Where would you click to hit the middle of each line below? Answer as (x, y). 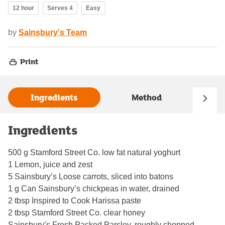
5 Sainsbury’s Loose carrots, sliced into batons (91, 176)
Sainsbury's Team (53, 32)
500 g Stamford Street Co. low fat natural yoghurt (94, 152)
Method (147, 97)
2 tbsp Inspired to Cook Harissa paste (75, 200)
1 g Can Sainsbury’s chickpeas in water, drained (94, 188)
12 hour (23, 8)
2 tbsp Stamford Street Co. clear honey (77, 212)
